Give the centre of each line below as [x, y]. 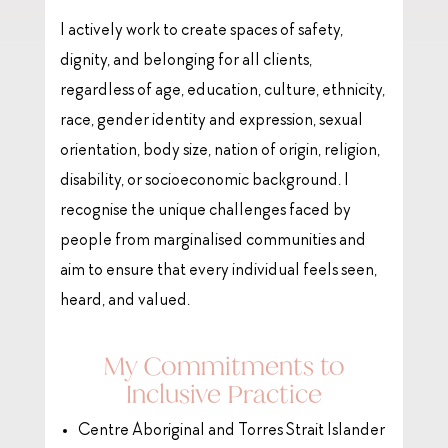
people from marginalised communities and [212, 240]
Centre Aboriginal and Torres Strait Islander [231, 430]
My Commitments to [224, 365]
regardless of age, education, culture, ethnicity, [222, 90]
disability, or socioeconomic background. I [204, 180]
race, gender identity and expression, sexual [211, 120]
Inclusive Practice [224, 393]
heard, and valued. [124, 300]
